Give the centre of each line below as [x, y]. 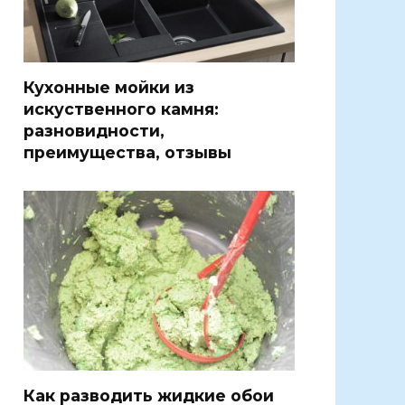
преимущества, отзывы [127, 152]
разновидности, [94, 130]
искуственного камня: [121, 108]
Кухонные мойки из [109, 87]
